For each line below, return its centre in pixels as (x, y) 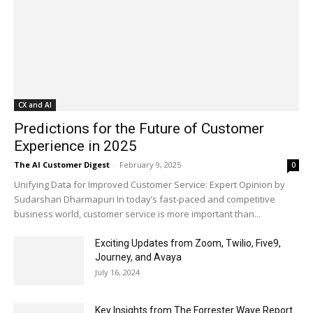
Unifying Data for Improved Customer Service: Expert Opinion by (150, 185)
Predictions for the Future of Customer (139, 129)
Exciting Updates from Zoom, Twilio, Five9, (188, 243)
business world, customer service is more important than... (137, 214)
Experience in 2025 (75, 146)
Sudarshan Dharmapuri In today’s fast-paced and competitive (145, 199)
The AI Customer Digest (62, 165)
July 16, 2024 (117, 272)
